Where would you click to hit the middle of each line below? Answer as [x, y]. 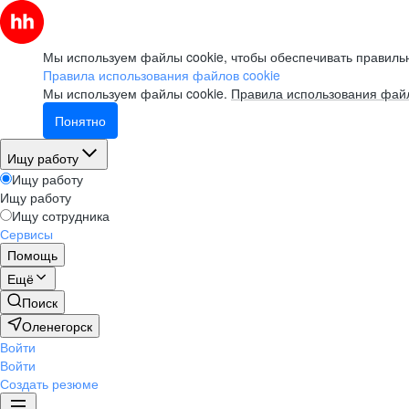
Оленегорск [57, 326]
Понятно [80, 121]
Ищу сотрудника [61, 215]
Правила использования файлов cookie [162, 75]
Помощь [32, 255]
